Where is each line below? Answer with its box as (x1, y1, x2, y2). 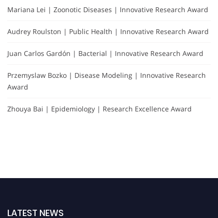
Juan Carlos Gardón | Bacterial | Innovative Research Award (7, 49, 203, 58)
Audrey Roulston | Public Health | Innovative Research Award (7, 27, 209, 36)
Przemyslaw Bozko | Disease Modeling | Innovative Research (7, 71, 206, 80)
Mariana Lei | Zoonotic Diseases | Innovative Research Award (7, 5, 208, 15)
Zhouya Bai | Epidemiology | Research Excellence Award (7, 104, 192, 114)
